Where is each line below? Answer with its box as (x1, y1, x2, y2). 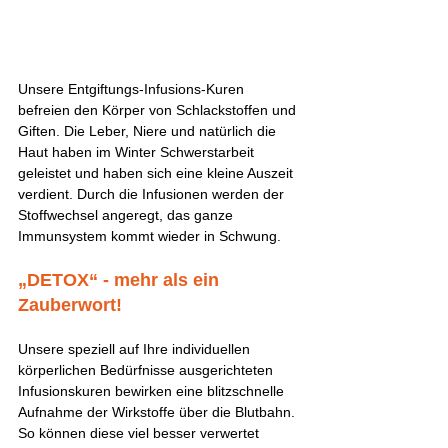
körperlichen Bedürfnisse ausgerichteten (18, 361, 277, 378)
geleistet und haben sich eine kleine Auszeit (18, 164, 297, 181)
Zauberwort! (18, 294, 127, 315)
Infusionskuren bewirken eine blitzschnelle (18, 382, 288, 399)
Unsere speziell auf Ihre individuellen (18, 340, 254, 357)
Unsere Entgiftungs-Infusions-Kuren (18, 80, 248, 97)
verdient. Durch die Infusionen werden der (18, 185, 288, 202)
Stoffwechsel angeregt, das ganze (18, 206, 237, 223)
